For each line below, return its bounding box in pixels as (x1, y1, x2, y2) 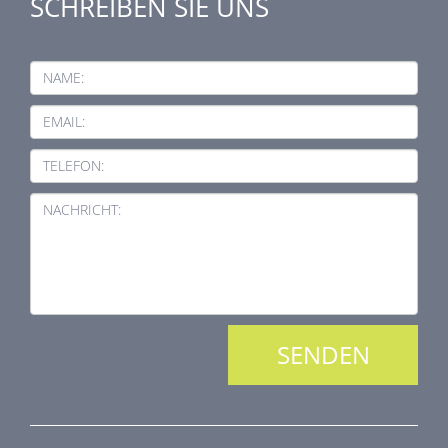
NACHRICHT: (43, 199, 121, 219)
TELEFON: (43, 155, 104, 175)
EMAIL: (43, 111, 85, 131)
